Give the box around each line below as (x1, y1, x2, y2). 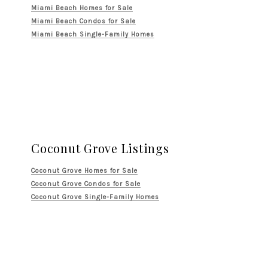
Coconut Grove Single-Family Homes (31, 193, 159, 201)
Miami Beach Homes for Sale (31, 4, 133, 12)
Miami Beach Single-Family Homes (31, 31, 154, 38)
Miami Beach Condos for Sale (31, 17, 136, 25)
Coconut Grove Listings (31, 140, 169, 156)
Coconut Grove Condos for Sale (31, 180, 141, 188)
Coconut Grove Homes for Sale (31, 167, 138, 175)
